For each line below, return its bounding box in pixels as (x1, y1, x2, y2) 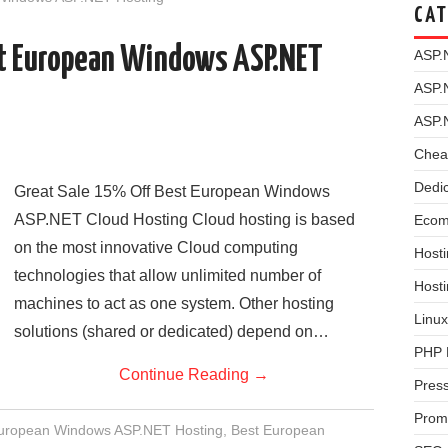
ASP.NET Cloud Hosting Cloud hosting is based (14, 211, 355, 228)
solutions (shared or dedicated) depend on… (14, 323, 329, 340)
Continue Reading (119, 366, 253, 383)
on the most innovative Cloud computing (14, 239, 298, 256)
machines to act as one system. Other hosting (14, 295, 334, 312)
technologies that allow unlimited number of (14, 267, 321, 284)
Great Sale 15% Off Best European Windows (14, 183, 330, 200)
